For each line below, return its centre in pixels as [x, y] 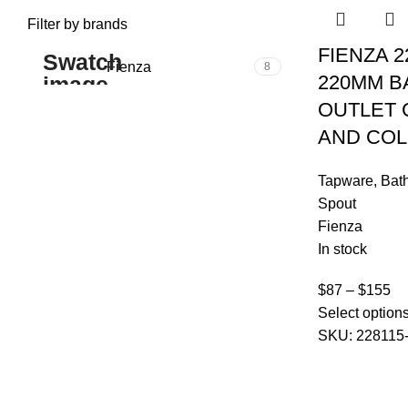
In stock [342, 250]
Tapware [345, 181]
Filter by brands [77, 25]
